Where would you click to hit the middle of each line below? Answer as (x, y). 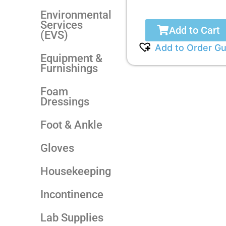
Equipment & (71, 58)
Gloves (57, 148)
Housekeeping (76, 171)
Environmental (76, 15)
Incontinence (72, 194)
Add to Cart (194, 31)
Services (62, 25)
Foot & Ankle (71, 125)
